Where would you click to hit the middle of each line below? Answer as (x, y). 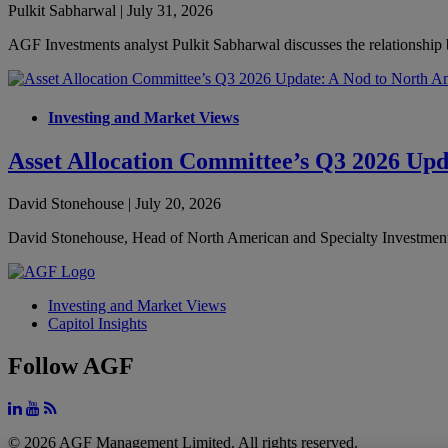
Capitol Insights (97, 324)
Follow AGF (71, 366)
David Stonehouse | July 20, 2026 (114, 204)
